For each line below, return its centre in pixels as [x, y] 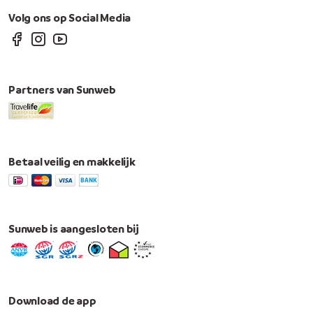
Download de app [52, 300]
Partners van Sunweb [62, 89]
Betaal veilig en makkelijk [72, 161]
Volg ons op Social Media [70, 18]
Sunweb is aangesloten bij [74, 228]
